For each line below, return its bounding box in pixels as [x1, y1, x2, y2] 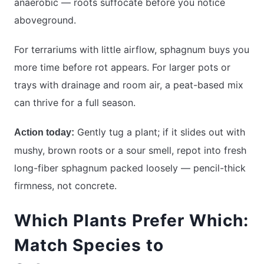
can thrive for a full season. [14, 97, 136, 109]
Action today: [14, 127, 74, 138]
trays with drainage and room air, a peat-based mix [14, 79, 243, 91]
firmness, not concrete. [14, 180, 117, 192]
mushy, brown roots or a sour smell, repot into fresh [14, 144, 246, 157]
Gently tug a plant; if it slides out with [74, 126, 245, 138]
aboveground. [14, 14, 76, 27]
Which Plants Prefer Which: [14, 210, 249, 231]
